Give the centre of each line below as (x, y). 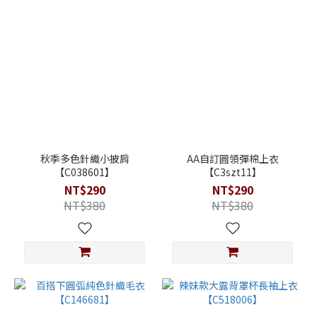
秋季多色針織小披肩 (85, 159)
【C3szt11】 (232, 172)
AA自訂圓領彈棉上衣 (232, 159)
